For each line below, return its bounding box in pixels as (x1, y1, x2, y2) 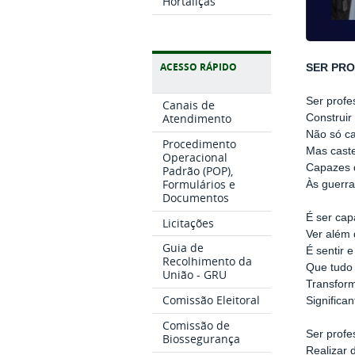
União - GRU (162, 267, 227, 283)
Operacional (162, 149, 228, 165)
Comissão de (162, 317, 231, 333)
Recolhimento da (162, 254, 253, 269)
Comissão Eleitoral (162, 292, 261, 308)
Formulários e (162, 176, 236, 192)
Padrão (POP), (162, 162, 234, 178)
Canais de (162, 97, 216, 113)
